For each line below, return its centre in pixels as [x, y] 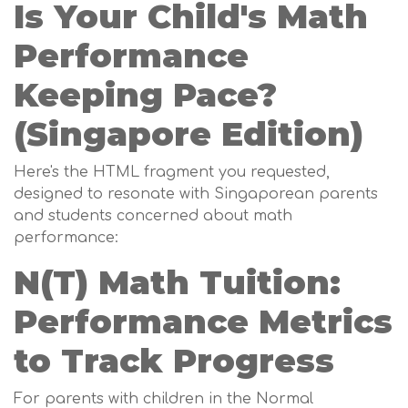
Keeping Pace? [145, 95]
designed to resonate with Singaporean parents [196, 194]
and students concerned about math [153, 216]
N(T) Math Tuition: [177, 282]
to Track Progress [174, 361]
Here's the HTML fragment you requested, [172, 172]
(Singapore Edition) [189, 134]
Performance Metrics [203, 321]
